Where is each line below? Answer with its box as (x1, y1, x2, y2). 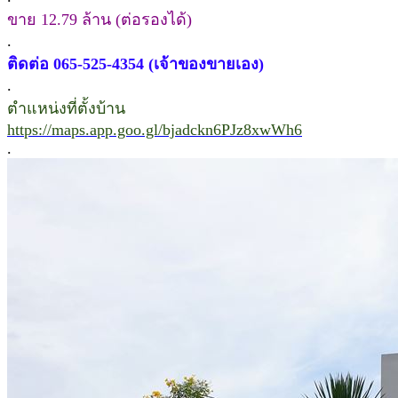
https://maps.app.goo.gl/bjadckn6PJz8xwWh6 (7, 120, 302, 139)
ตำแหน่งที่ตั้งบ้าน (7, 99, 125, 117)
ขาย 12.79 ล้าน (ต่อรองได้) (7, 10, 192, 28)
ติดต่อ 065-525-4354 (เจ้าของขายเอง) (7, 54, 264, 73)
